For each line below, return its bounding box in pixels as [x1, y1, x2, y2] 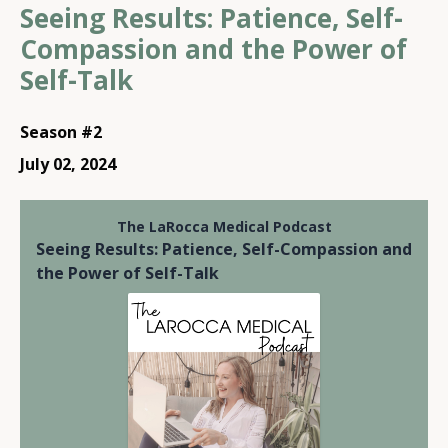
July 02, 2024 [20, 153, 116, 175]
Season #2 [20, 121, 102, 143]
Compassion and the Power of [20, 31, 407, 67]
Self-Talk [20, 62, 133, 98]
